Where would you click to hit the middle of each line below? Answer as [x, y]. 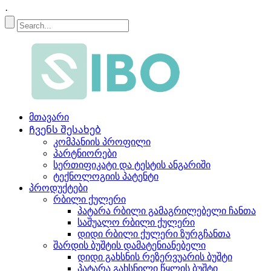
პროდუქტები [58, 188]
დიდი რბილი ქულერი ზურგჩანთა [154, 234]
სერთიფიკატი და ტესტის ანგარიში [132, 165]
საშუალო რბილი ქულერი [136, 222]
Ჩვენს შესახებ [65, 130]
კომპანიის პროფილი [102, 142]
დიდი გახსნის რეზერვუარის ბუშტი [155, 257]
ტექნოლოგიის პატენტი [106, 176]
